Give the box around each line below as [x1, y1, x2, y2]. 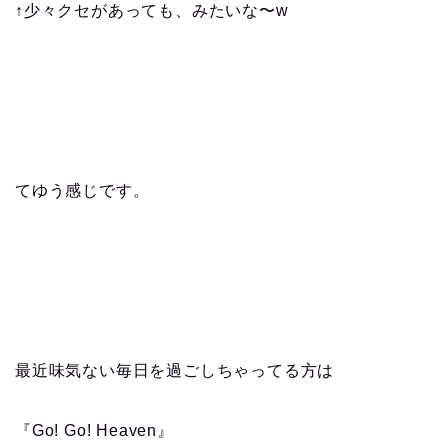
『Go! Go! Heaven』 [15, 421, 174, 439]
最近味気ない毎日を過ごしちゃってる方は [15, 361, 335, 379]
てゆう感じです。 [15, 181, 150, 199]
